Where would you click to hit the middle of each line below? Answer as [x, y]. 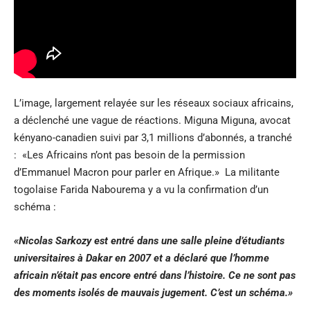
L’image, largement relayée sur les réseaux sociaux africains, [154, 103]
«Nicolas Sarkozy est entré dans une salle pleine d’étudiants [149, 241]
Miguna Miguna [219, 121]
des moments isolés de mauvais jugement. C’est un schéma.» [153, 293]
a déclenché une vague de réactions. [99, 121]
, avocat [273, 121]
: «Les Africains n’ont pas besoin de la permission [129, 155]
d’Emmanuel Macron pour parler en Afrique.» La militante [147, 173]
